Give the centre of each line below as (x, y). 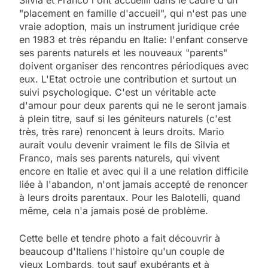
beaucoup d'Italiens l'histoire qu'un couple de (122, 252)
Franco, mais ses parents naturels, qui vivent (119, 158)
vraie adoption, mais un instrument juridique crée (129, 27)
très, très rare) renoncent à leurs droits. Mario (122, 132)
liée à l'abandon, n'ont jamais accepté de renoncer (133, 185)
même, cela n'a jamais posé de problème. (114, 211)
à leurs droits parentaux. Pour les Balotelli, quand (130, 198)
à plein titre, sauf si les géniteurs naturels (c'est (125, 119)
